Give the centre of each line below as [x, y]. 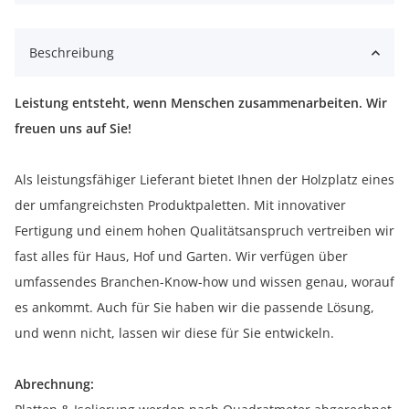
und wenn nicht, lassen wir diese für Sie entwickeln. [174, 333]
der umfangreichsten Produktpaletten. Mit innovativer [180, 205]
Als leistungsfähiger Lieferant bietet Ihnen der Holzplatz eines [204, 180]
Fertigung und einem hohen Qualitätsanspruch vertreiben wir [204, 231]
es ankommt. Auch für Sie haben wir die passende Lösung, [194, 308]
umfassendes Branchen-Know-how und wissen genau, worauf [204, 282]
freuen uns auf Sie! [73, 129]
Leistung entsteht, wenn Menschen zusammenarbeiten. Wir [201, 103]
